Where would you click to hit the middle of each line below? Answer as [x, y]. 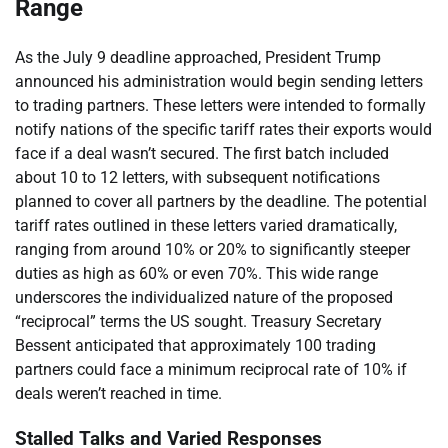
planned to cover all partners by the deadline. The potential [221, 202]
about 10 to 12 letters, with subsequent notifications [197, 178]
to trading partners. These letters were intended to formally [220, 106]
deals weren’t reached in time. [118, 394]
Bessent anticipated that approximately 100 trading [195, 346]
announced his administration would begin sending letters [219, 82]
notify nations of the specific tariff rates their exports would [223, 130]
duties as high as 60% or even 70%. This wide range [196, 274]
